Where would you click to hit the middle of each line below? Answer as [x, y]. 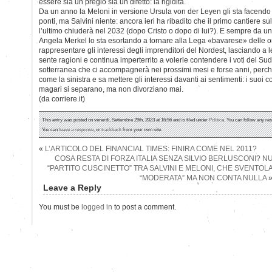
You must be [60, 207]
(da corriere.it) [62, 99]
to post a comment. [144, 207]
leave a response [76, 129]
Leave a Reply [72, 187]
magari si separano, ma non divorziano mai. [111, 89]
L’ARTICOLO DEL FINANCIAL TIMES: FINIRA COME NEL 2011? [151, 148]
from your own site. [142, 129]
